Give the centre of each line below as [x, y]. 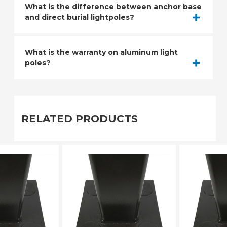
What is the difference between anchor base [113, 7]
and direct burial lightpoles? [80, 17]
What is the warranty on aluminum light [101, 52]
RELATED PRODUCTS [80, 119]
